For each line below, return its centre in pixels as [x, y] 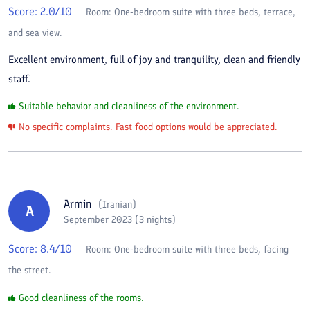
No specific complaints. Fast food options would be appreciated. [148, 127]
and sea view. [35, 33]
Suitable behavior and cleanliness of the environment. [129, 106]
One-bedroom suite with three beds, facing [201, 249]
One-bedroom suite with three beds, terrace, [205, 12]
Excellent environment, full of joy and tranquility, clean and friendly [154, 60]
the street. [30, 270]
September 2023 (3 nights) [120, 219]
